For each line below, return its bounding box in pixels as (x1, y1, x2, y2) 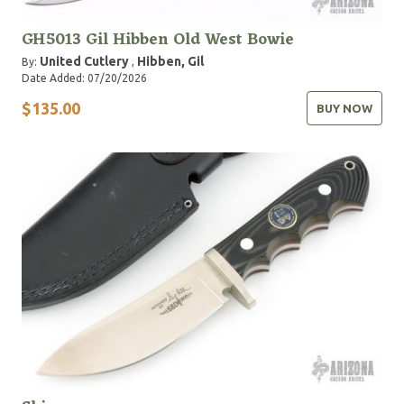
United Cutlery (40, 54, 129, 69)
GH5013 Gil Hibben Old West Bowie (22, 25, 294, 55)
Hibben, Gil (137, 54, 204, 69)
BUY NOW (317, 102, 372, 115)
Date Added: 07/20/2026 (22, 72, 147, 85)
